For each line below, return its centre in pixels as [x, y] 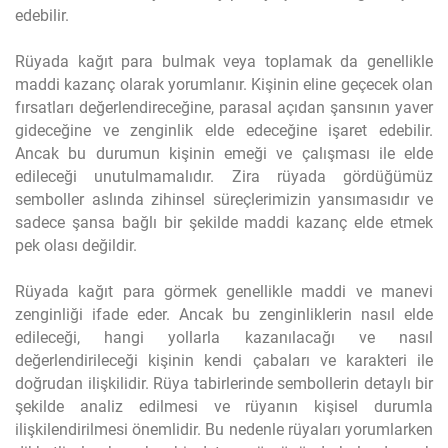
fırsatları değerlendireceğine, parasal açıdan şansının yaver [224, 107]
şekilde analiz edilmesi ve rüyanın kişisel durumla [224, 406]
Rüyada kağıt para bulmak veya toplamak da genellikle [224, 61]
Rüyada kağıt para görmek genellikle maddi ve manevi [224, 291]
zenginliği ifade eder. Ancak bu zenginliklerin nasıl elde [224, 314]
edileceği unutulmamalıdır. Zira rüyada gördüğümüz [224, 176]
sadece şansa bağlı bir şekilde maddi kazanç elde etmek [224, 222]
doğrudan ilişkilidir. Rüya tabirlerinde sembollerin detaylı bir [224, 383]
